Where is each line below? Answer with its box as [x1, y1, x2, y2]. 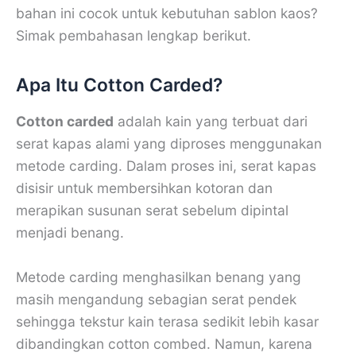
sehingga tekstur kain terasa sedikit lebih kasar [16, 312, 319, 330]
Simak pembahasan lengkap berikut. [16, 27, 251, 44]
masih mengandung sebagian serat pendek [16, 290, 296, 308]
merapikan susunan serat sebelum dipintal [16, 202, 288, 219]
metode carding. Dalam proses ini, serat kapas [16, 157, 316, 175]
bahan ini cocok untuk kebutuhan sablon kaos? [16, 5, 318, 22]
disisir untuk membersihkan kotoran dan [16, 180, 273, 197]
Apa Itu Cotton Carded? [16, 74, 222, 97]
